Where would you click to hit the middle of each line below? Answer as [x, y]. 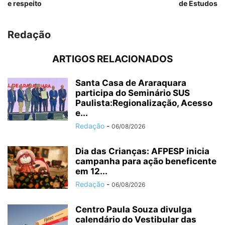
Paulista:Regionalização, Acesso [144, 103]
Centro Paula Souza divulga [134, 210]
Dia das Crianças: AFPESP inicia [142, 151]
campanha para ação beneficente [146, 161]
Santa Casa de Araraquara [131, 83]
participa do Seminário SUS [133, 93]
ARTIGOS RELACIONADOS [113, 59]
